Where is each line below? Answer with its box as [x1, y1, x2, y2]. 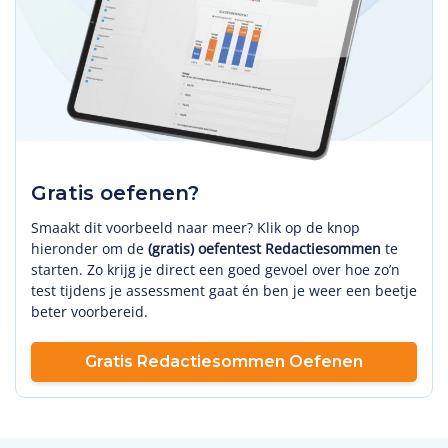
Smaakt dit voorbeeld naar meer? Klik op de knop [31, 217, 360, 237]
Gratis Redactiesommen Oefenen [85, 351, 363, 371]
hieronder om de [31, 238, 148, 258]
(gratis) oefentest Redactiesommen [148, 238, 381, 258]
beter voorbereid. [31, 301, 148, 321]
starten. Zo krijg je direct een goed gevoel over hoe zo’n [31, 259, 400, 279]
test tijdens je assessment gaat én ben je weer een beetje [31, 280, 417, 300]
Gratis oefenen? [31, 180, 199, 205]
